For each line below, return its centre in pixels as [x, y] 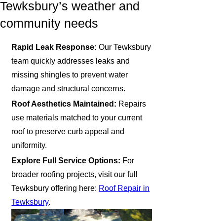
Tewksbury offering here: [55, 188]
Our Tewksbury [124, 47]
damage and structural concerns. [69, 88]
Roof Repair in [124, 188]
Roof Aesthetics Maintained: [64, 104]
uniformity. [29, 146]
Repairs [131, 104]
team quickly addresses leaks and [71, 61]
